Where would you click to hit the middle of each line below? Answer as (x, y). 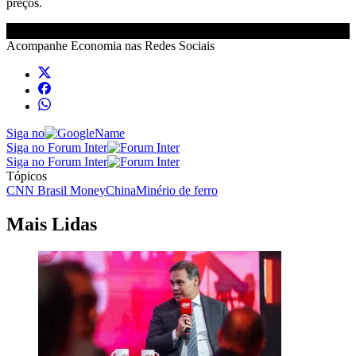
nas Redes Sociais (168, 45)
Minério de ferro (177, 190)
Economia (96, 45)
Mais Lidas (52, 224)
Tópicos (27, 176)
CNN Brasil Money (56, 190)
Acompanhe (39, 45)
